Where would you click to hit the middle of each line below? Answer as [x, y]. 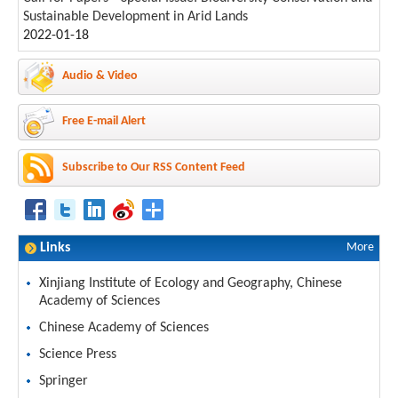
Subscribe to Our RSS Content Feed [154, 167]
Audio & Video [100, 76]
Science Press [78, 354]
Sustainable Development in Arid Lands [135, 16]
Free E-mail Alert [104, 121]
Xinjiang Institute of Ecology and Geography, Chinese [191, 283]
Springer [64, 381]
